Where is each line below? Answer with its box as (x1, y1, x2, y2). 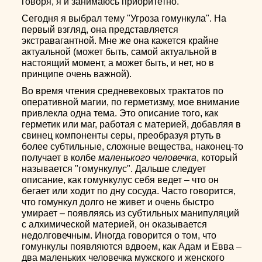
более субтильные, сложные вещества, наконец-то (22, 142, 244, 151)
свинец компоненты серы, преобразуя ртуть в (22, 130, 222, 140)
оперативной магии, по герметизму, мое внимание (22, 97, 240, 107)
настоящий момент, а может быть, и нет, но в (22, 58, 215, 68)
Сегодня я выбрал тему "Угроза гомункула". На (22, 13, 227, 23)
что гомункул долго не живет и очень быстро (22, 197, 215, 207)
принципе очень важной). (22, 69, 132, 79)
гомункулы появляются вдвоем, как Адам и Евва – (22, 242, 242, 251)
